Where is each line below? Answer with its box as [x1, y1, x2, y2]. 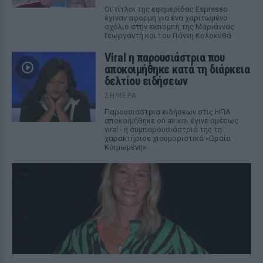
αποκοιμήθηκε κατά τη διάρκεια [104, 62, 250, 76]
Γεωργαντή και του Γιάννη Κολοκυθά [104, 31, 231, 40]
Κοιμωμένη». [104, 143, 148, 151]
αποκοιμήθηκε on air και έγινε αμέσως [104, 116, 238, 125]
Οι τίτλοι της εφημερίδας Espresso [104, 5, 228, 14]
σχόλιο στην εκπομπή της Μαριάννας [104, 22, 234, 31]
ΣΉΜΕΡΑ [104, 92, 137, 99]
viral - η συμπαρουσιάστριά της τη [104, 125, 222, 134]
